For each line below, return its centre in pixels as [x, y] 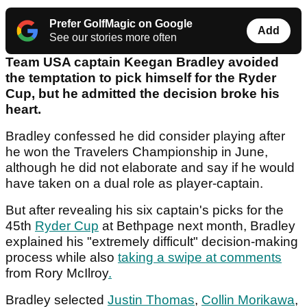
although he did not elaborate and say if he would [150, 168]
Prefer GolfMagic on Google [121, 24]
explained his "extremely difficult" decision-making [152, 242]
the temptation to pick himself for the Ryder [141, 78]
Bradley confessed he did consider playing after [145, 136]
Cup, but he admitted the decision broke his [143, 94]
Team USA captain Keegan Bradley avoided [142, 62]
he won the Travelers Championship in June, [137, 152]
